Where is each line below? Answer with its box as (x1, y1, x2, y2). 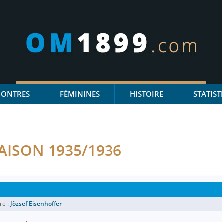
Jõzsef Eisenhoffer (10, 199, 62, 208)
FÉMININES (60, 89, 100, 99)
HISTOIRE (130, 89, 163, 99)
